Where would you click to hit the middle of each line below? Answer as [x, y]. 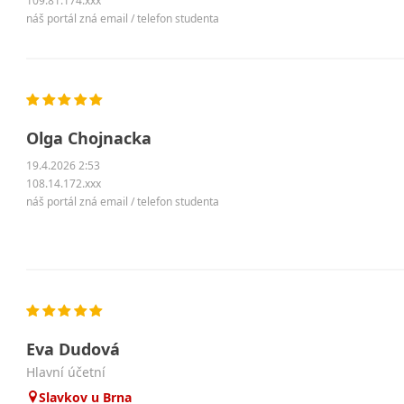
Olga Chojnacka [89, 138]
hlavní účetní [71, 372]
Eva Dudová [73, 349]
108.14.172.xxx [64, 184]
